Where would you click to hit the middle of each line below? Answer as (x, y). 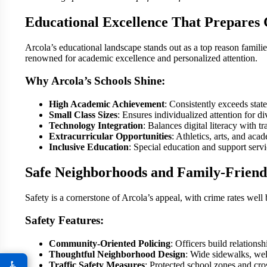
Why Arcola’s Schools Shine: (95, 81)
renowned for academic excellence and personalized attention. (141, 58)
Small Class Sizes (83, 114)
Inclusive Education (89, 147)
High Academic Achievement (107, 104)
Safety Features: (64, 221)
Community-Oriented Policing (110, 244)
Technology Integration (96, 125)
